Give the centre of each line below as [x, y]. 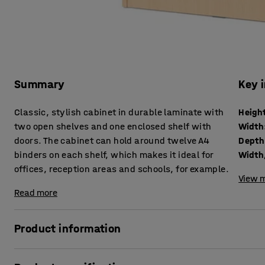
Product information [68, 229]
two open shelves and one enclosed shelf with [113, 127]
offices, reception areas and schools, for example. [122, 169]
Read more [36, 193]
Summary [40, 85]
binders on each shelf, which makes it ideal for [114, 155]
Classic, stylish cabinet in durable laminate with [119, 112]
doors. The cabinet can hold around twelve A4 [112, 141]
